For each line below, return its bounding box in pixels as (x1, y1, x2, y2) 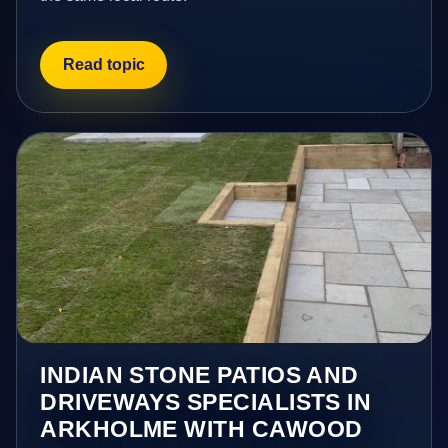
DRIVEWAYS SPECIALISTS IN (40, 388, 372, 415)
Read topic (62, 55, 145, 73)
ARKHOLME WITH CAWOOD (40, 415, 363, 442)
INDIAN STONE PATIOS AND (40, 361, 359, 388)
